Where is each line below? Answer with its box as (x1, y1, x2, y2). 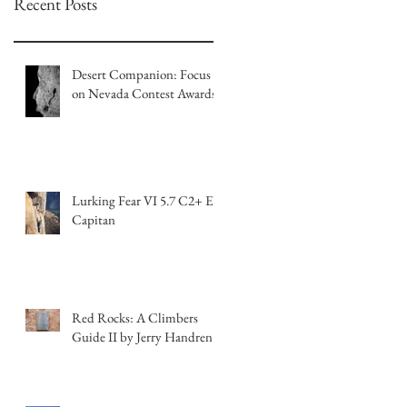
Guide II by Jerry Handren (72, 327, 213, 345)
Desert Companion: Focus (72, 65, 211, 83)
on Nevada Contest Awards (72, 84, 216, 102)
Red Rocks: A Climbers (72, 308, 198, 326)
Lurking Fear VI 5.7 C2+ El (72, 191, 216, 209)
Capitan (72, 210, 115, 228)
